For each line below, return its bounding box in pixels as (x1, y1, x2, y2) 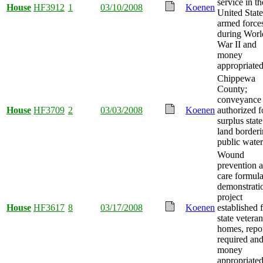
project (217, 191, 242, 202)
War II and (217, 39, 257, 49)
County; (217, 83, 247, 94)
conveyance (217, 94, 261, 104)
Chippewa (217, 73, 255, 83)
